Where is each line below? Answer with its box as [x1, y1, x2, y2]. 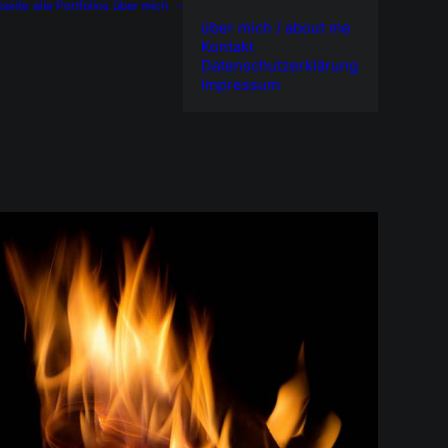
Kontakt [200, 37, 254, 56]
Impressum [200, 75, 280, 94]
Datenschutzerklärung [200, 56, 358, 75]
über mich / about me [200, 18, 351, 37]
